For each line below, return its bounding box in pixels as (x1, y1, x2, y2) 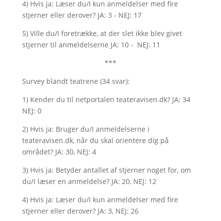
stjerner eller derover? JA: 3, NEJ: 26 (22, 206, 139, 216)
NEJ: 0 (22, 106, 41, 115)
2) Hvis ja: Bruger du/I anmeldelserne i (22, 124, 149, 134)
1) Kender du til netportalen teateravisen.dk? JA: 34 (22, 95, 190, 104)
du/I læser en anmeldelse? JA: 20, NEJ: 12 (22, 177, 156, 186)
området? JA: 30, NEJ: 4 (22, 147, 96, 156)
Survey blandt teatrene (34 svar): (22, 76, 130, 86)
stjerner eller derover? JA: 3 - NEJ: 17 (22, 10, 144, 20)
